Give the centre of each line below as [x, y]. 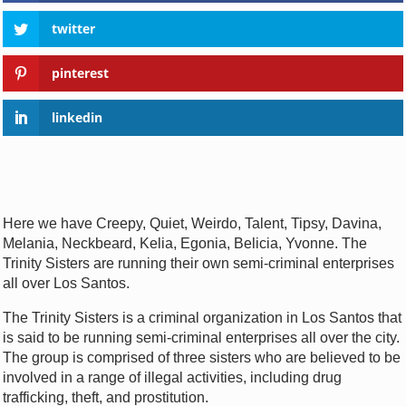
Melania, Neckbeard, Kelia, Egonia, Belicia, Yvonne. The [185, 243]
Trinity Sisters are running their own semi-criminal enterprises [198, 263]
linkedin [77, 117]
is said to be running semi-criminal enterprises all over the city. [201, 337]
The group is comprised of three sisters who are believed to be [202, 357]
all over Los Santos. [66, 283]
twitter [73, 29]
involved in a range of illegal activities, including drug [172, 377]
